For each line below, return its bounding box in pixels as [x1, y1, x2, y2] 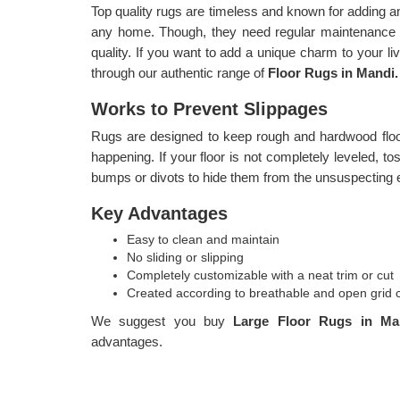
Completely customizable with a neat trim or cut [127, 268, 394, 282]
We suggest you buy [91, 313, 234, 329]
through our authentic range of [91, 65, 268, 80]
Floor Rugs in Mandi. [268, 65, 398, 80]
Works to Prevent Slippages [91, 99, 328, 119]
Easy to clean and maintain [127, 232, 279, 246]
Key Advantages [91, 204, 228, 223]
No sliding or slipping [127, 250, 244, 264]
